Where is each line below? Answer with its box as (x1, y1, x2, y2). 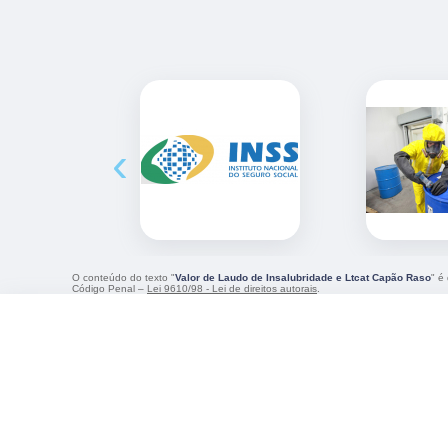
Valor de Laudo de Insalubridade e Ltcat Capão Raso (175, 271, 431, 283)
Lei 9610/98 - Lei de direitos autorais (147, 282, 317, 294)
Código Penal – (72, 282, 147, 294)
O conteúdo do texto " (72, 271, 175, 283)
